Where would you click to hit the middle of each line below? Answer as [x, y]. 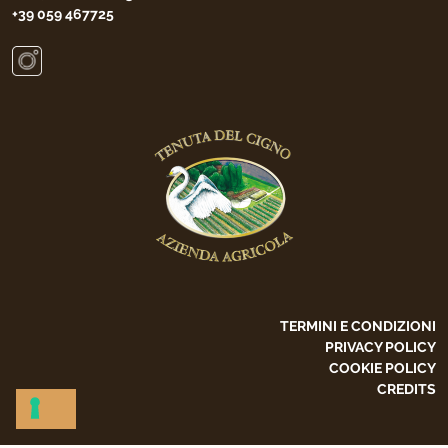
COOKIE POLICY [382, 368]
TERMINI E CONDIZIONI [358, 326]
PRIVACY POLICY [380, 347]
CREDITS [406, 389]
